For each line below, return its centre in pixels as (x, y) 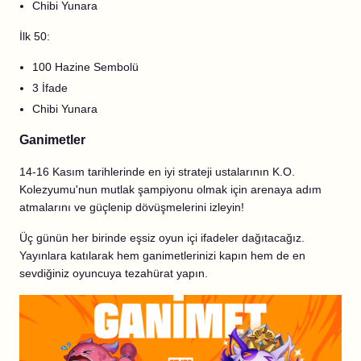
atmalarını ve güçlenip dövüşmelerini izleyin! (133, 207)
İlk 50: (35, 36)
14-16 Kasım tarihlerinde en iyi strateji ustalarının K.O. (157, 172)
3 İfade (50, 88)
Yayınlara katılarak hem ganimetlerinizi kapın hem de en (162, 255)
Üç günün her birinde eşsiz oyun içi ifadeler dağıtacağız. (162, 238)
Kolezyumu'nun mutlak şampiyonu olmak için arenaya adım (170, 189)
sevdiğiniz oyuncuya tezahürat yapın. (114, 273)
